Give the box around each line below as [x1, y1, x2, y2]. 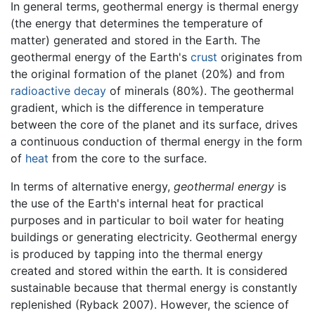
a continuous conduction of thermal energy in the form [11, 134, 302, 149]
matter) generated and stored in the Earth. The [11, 33, 260, 48]
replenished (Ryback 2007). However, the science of [11, 297, 289, 312]
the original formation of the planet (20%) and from [11, 67, 285, 82]
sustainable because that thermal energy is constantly [11, 281, 297, 295]
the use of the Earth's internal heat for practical [11, 196, 264, 211]
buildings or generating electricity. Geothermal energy [11, 230, 297, 245]
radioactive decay [11, 84, 106, 98]
